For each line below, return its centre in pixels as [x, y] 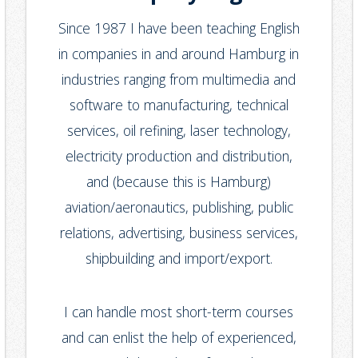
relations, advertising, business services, [179, 232]
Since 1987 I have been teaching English [179, 28]
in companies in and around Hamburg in [179, 53]
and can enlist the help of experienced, [179, 337]
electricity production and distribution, [179, 155]
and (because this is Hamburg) [179, 181]
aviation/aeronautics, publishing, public [179, 207]
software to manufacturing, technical [179, 104]
